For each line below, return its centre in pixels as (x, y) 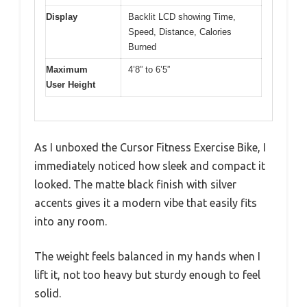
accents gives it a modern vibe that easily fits (146, 202)
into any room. (71, 221)
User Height (71, 85)
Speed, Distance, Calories (180, 32)
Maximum (67, 70)
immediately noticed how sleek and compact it (150, 165)
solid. (48, 293)
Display (62, 17)
